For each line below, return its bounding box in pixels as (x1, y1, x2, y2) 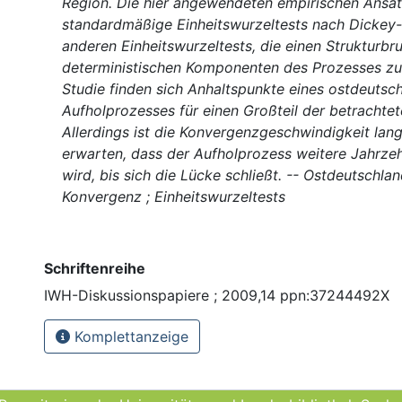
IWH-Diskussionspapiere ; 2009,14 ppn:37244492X (44, 285, 389, 304)
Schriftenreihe (44, 258, 145, 277)
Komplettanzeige (70, 327, 188, 345)
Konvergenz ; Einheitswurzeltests (62, 187, 285, 205)
